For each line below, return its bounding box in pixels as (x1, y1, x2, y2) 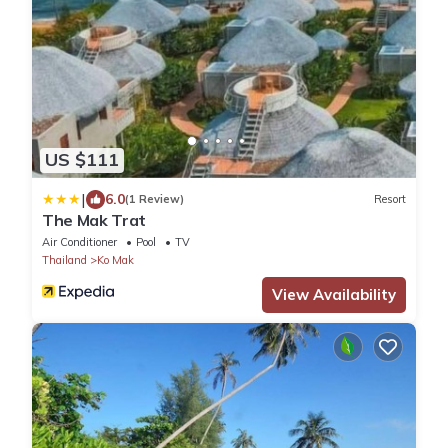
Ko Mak (97, 252, 134, 267)
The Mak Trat (42, 209, 147, 230)
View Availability (272, 284, 396, 304)
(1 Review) (125, 192, 184, 207)
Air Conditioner (42, 234, 117, 249)
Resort (374, 192, 406, 207)
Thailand (42, 252, 87, 267)
